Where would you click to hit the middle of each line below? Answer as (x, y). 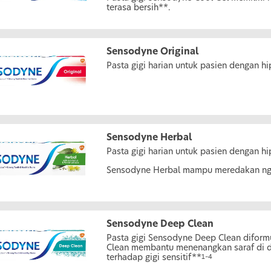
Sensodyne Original (153, 51)
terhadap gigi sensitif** (154, 258)
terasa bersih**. (139, 8)
